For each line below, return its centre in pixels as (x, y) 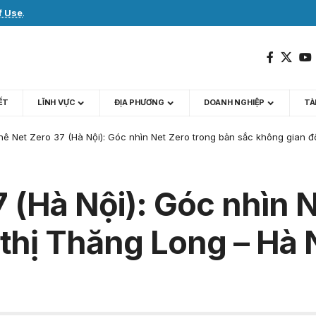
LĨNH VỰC (56, 102)
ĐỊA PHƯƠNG (139, 102)
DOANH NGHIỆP (234, 102)
